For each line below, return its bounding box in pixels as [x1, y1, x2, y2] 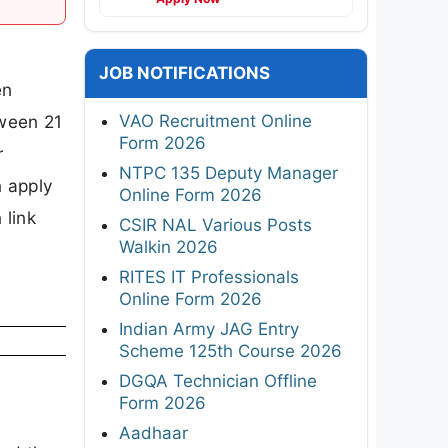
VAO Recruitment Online [119, 110, 312, 131]
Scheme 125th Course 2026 [119, 340, 342, 361]
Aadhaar [119, 422, 188, 443]
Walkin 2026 [119, 236, 218, 257]
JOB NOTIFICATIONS [99, 62, 270, 83]
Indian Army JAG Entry [119, 318, 299, 339]
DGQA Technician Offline [119, 370, 317, 391]
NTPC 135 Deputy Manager [119, 162, 338, 183]
